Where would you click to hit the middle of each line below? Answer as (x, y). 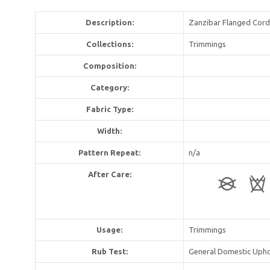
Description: (109, 22)
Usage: (109, 229)
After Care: (109, 174)
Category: (109, 87)
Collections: (109, 44)
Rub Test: (109, 251)
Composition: (109, 65)
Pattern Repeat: (109, 152)
